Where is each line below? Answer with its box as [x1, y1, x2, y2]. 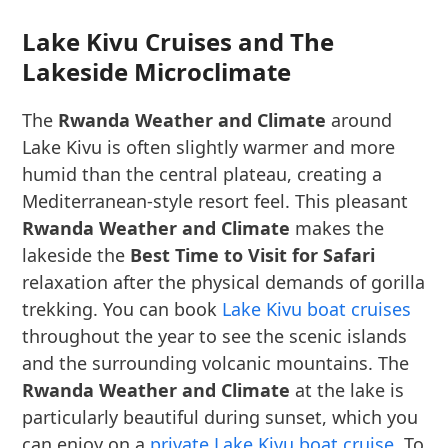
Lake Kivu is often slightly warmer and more [22, 135, 396, 159]
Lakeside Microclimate [22, 55, 292, 88]
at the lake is [290, 378, 405, 402]
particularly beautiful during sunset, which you [22, 405, 419, 429]
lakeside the [22, 243, 131, 267]
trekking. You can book [22, 297, 223, 321]
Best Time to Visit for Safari [130, 243, 376, 267]
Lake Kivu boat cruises [222, 297, 412, 321]
